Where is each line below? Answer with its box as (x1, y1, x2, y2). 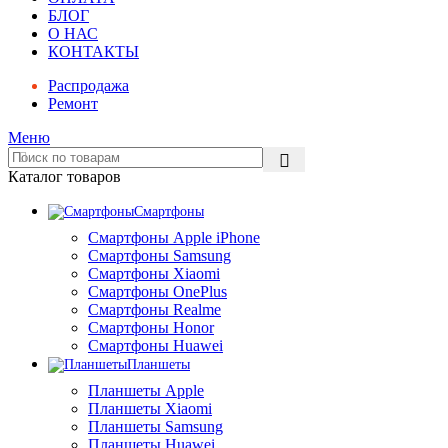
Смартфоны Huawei (88, 337, 223, 354)
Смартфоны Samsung (88, 247, 231, 264)
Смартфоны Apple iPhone (88, 229, 260, 246)
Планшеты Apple (88, 382, 204, 399)
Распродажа (48, 77, 129, 94)
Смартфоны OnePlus (88, 283, 227, 300)
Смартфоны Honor (88, 319, 214, 336)
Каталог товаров (8, 168, 121, 185)
